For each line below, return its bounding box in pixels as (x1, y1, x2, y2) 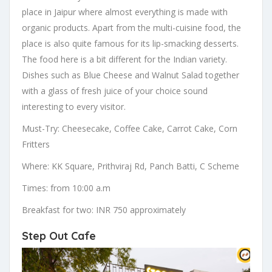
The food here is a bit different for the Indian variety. (22, 53, 227, 65)
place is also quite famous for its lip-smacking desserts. (22, 37, 239, 49)
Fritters (22, 138, 50, 150)
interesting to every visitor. (22, 100, 126, 112)
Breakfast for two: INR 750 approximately (22, 203, 186, 216)
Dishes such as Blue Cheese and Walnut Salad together (22, 69, 239, 81)
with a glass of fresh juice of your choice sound (22, 84, 208, 97)
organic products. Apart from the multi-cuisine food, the (22, 21, 241, 33)
